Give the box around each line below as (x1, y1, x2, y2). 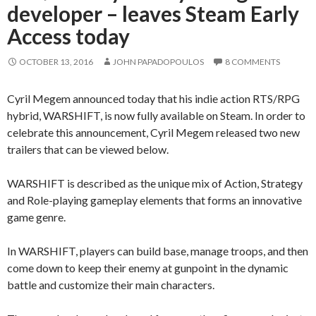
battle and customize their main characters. (7, 277, 214, 291)
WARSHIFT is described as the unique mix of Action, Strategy (7, 176, 303, 190)
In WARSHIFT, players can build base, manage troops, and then (7, 243, 308, 257)
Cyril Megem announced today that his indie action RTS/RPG (7, 91, 300, 105)
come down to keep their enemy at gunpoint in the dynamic (7, 260, 288, 274)
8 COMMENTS (225, 56, 280, 67)
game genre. (7, 209, 66, 224)
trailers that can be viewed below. (7, 142, 169, 156)
